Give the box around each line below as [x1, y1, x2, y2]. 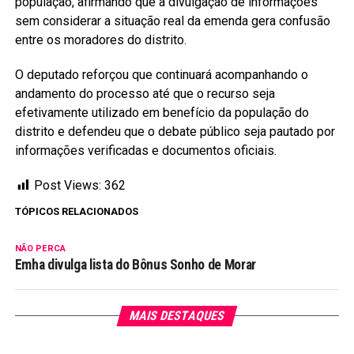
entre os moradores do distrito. [14, 32, 186, 48]
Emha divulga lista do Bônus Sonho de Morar [14, 257, 256, 273]
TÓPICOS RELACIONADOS [14, 205, 138, 218]
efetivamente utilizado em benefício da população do [14, 105, 309, 121]
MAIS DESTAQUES [127, 308, 227, 324]
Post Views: [33, 178, 101, 194]
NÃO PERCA [14, 243, 66, 254]
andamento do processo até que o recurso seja [14, 86, 275, 102]
